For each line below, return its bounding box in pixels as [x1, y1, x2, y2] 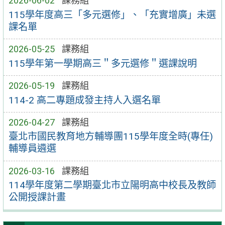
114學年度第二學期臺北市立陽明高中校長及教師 [8, 179, 216, 191]
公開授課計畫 [8, 191, 66, 203]
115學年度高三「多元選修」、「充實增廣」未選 [8, 9, 216, 21]
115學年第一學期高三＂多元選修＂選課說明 [8, 57, 197, 69]
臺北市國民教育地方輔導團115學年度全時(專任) [8, 131, 213, 143]
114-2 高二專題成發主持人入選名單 [8, 94, 161, 106]
